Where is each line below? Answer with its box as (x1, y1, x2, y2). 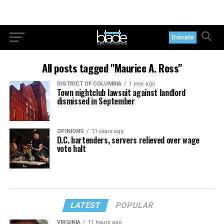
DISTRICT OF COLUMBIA (56, 80, 121, 87)
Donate (171, 33, 194, 41)
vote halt (56, 142, 86, 154)
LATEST (69, 200, 102, 210)
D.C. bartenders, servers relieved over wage (56, 134, 199, 146)
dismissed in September (56, 95, 135, 107)
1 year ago (128, 80, 155, 87)
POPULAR (114, 200, 155, 210)
